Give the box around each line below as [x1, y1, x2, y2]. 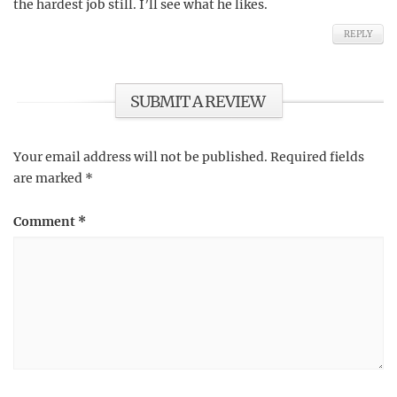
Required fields [270, 149, 364, 165]
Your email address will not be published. [13, 149, 268, 165]
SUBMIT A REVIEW [130, 91, 265, 112]
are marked [13, 170, 85, 186]
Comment [13, 214, 78, 230]
